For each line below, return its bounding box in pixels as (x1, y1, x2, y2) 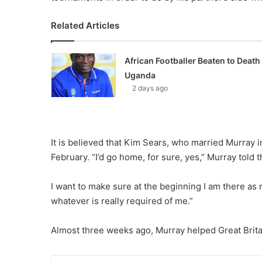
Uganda (124, 70, 156, 80)
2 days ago (132, 84, 168, 92)
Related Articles (51, 20, 119, 31)
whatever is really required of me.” (51, 195, 193, 206)
